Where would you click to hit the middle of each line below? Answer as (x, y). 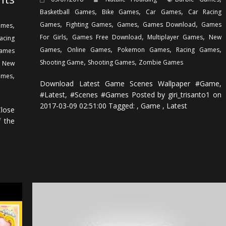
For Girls (53, 37)
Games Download (169, 24)
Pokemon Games (143, 49)
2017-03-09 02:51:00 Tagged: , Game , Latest (114, 105)
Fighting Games (89, 24)
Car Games (163, 12)
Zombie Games (161, 62)
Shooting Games (111, 62)
